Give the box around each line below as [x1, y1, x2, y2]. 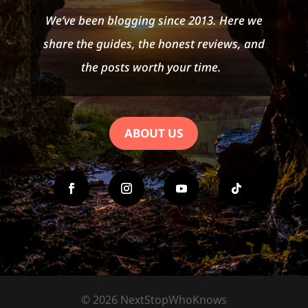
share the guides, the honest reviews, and [43, 36, 265, 52]
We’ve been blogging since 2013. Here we [45, 12, 263, 29]
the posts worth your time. [80, 59, 227, 76]
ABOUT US [124, 125, 184, 142]
